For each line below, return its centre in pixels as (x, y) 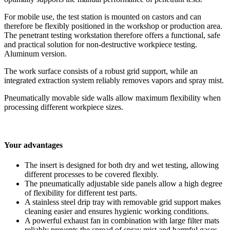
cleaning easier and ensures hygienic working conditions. (117, 211)
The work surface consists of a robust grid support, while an (101, 71)
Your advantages (33, 145)
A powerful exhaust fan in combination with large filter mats (122, 220)
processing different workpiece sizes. (64, 107)
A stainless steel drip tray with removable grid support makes (123, 202)
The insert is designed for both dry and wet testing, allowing (122, 165)
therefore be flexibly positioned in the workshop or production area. (113, 26)
